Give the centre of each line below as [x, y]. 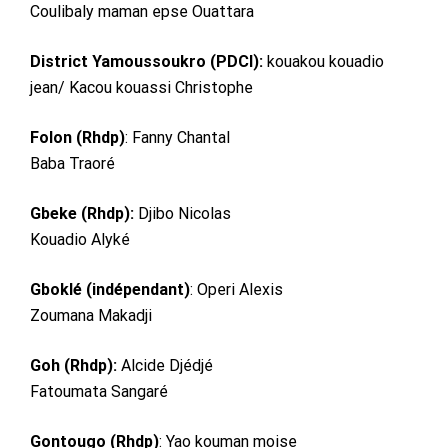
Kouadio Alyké [80, 239]
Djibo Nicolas [182, 213]
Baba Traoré [72, 163]
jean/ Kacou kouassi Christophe [141, 87]
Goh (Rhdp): [73, 365]
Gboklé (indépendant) [110, 289]
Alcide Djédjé [165, 365]
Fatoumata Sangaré [99, 391]
